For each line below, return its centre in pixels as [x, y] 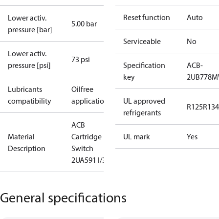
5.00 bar [84, 23]
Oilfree [82, 89]
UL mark [137, 136]
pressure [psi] [29, 65]
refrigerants [142, 112]
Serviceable [142, 41]
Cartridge [87, 136]
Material [21, 136]
